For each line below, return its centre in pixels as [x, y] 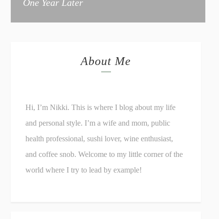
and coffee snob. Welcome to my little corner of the [104, 154]
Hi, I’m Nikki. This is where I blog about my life [101, 108]
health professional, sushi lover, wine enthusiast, [99, 139]
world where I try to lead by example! [84, 170]
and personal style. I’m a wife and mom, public [98, 123]
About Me [106, 61]
